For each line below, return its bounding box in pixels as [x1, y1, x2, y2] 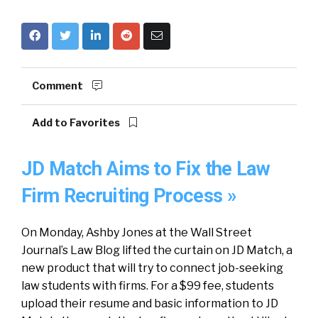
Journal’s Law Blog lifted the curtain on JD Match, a [21, 243, 292, 257]
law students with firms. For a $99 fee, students [21, 279, 274, 292]
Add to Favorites [32, 116, 122, 129]
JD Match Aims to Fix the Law [21, 158, 270, 180]
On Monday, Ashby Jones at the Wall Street [21, 226, 252, 239]
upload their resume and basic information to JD [21, 297, 278, 310]
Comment [32, 79, 85, 92]
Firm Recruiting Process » [21, 185, 237, 207]
